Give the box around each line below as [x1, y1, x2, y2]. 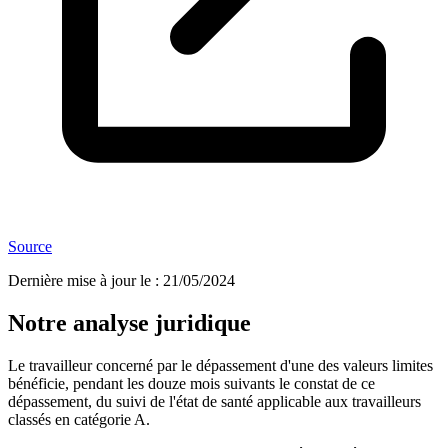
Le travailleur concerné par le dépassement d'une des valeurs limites [8, 357, 433, 375]
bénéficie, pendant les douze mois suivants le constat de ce [8, 375, 375, 393]
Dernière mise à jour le [8, 272, 151, 290]
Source [8, 238, 52, 256]
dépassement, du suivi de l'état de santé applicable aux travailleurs [8, 393, 421, 411]
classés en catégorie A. [8, 411, 150, 429]
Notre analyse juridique [8, 310, 251, 337]
